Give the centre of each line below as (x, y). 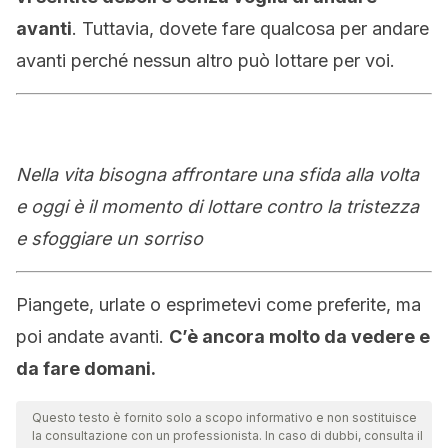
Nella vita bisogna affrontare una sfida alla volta (217, 174)
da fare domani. (86, 368)
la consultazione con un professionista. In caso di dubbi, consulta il (227, 435)
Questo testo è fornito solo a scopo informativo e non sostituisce (224, 417)
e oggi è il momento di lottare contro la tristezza (217, 206)
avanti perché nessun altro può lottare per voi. (205, 60)
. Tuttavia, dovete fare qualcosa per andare (250, 28)
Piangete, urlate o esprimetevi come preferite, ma (218, 304)
